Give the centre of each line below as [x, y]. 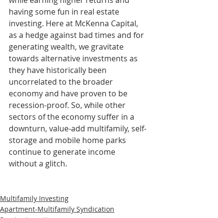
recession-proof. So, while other [68, 105]
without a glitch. [38, 164]
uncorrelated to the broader [62, 82]
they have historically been [59, 70]
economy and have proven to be [69, 94]
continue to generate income [63, 152]
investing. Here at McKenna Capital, [74, 24]
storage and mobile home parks [68, 140]
